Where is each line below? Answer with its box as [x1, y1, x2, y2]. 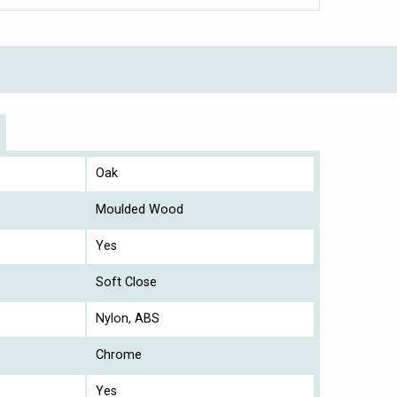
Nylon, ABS [96, 310, 160, 326]
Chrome [96, 346, 142, 362]
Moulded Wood [96, 201, 183, 217]
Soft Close [96, 274, 157, 290]
